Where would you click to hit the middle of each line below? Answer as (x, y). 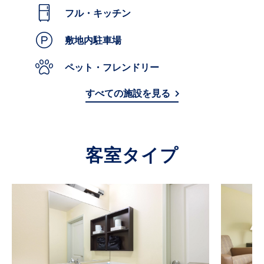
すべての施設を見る (128, 93)
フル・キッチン (103, 13)
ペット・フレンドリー (117, 67)
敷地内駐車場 (98, 40)
